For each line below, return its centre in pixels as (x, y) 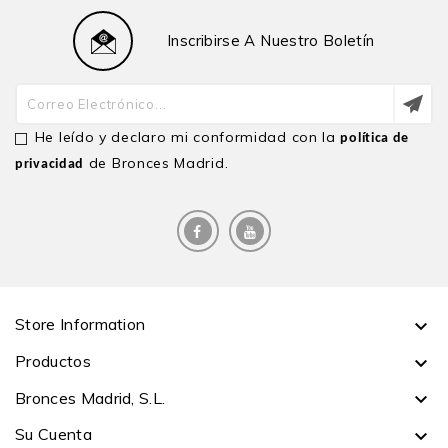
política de (375, 139)
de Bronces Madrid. (156, 163)
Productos (53, 360)
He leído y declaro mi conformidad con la (187, 137)
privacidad (49, 165)
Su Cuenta (53, 434)
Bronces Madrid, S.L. (90, 397)
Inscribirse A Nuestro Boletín (271, 41)
